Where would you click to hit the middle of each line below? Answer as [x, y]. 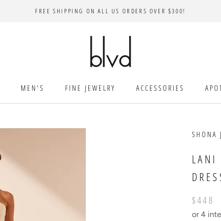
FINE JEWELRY [90, 88]
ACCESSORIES [160, 88]
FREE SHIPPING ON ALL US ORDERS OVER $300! [110, 11]
